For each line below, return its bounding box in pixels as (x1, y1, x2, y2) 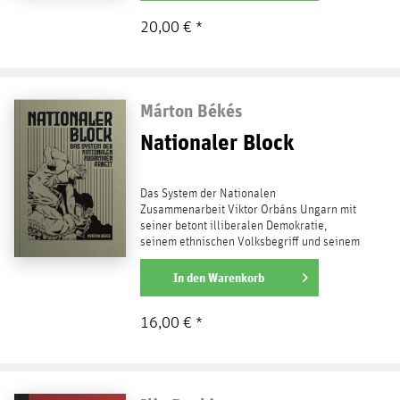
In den (172, 270, 205, 285)
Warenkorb (207, 270, 264, 285)
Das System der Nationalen (139, 187, 276, 200)
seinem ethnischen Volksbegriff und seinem (139, 235, 360, 248)
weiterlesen (139, 269, 208, 284)
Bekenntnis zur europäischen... (139, 251, 295, 264)
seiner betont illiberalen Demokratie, (139, 219, 327, 232)
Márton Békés (139, 99, 243, 121)
